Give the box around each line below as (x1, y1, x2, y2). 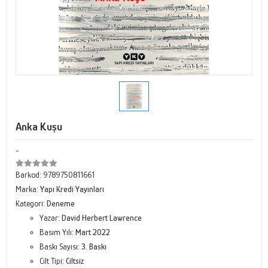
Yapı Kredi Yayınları (40, 184, 104, 194)
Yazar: (39, 213, 62, 223)
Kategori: (16, 199, 47, 208)
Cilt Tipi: (39, 256, 66, 266)
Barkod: (16, 170, 43, 179)
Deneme (47, 199, 75, 208)
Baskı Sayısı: (39, 242, 81, 251)
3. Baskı (81, 242, 106, 251)
